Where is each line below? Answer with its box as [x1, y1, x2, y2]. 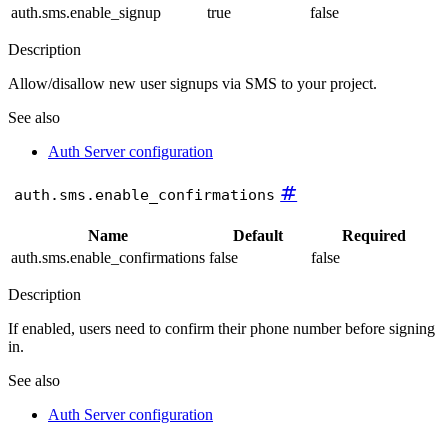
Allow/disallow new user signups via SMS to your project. [8, 74, 377, 92]
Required [342, 227, 406, 245]
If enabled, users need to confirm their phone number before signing [8, 320, 435, 338]
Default [233, 227, 283, 245]
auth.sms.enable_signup [11, 3, 161, 21]
